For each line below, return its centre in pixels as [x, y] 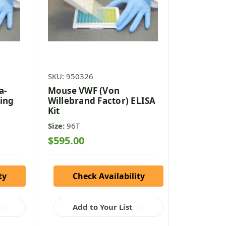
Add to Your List [103, 207]
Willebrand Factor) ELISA [102, 101]
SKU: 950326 [70, 76]
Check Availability [108, 176]
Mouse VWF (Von [84, 91]
